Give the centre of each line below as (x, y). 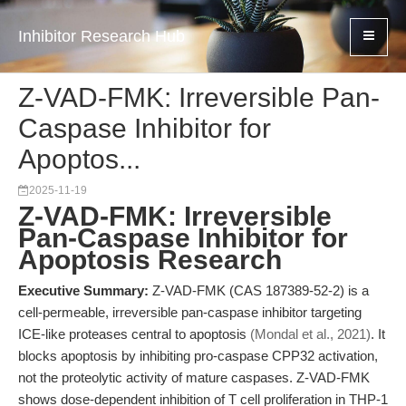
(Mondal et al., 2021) (310, 334)
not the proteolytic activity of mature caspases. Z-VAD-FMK (194, 377)
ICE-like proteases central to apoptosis (134, 334)
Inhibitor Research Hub (101, 36)
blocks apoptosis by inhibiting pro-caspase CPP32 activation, (198, 356)
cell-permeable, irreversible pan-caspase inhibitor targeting (190, 312)
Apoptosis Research (150, 260)
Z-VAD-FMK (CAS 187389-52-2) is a (259, 290)
